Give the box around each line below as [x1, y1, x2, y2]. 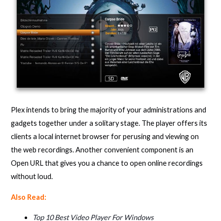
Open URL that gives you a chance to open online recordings [11, 158, 203, 167]
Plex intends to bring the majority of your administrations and [11, 105, 207, 114]
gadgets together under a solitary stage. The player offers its [11, 118, 208, 127]
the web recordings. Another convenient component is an [11, 145, 194, 154]
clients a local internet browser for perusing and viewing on [11, 132, 199, 141]
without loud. [11, 172, 53, 181]
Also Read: [11, 192, 47, 201]
